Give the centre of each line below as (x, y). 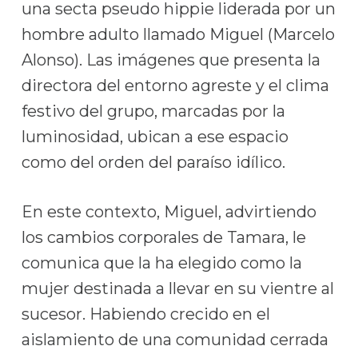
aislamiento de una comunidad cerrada (175, 340)
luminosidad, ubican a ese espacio (155, 137)
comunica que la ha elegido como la (161, 263)
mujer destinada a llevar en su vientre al (177, 288)
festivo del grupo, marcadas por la (153, 111)
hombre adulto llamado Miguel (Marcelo (178, 34)
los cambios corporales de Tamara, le (163, 237)
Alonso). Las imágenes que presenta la (171, 60)
